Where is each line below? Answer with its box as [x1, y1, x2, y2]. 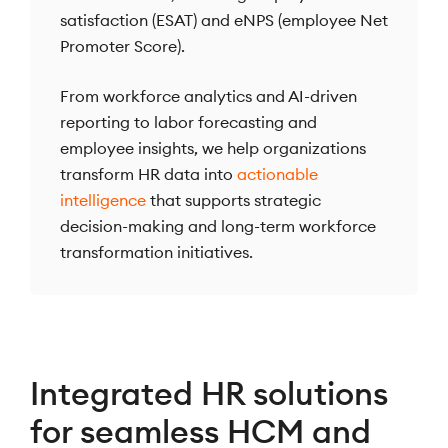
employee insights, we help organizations [60, 138, 366, 159]
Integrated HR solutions [30, 373, 388, 415]
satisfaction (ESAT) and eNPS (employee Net [60, 10, 388, 31]
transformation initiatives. [60, 242, 253, 263]
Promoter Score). [60, 36, 189, 57]
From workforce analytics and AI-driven [60, 86, 357, 107]
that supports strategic [146, 190, 321, 211]
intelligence [60, 190, 146, 211]
